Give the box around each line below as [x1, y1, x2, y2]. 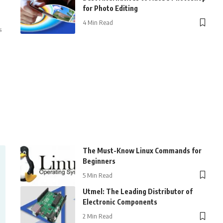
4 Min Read [82, 18, 113, 27]
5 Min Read [82, 171, 112, 179]
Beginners [82, 156, 115, 165]
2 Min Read [82, 212, 112, 221]
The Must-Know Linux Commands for [82, 146, 202, 155]
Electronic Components [82, 198, 157, 207]
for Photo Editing [82, 4, 138, 13]
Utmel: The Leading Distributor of [82, 187, 193, 196]
